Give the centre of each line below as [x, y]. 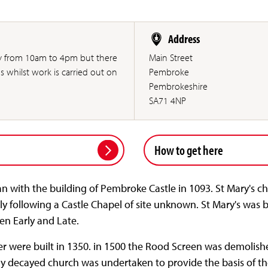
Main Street [171, 58]
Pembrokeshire [179, 86]
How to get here [189, 150]
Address [184, 39]
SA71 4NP [168, 101]
